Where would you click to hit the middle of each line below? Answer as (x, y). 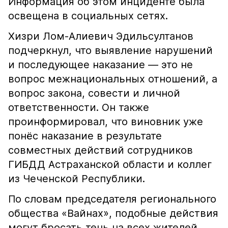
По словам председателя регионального (112, 199)
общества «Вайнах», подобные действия (113, 213)
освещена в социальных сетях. (88, 16)
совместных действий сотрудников (101, 150)
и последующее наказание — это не (101, 65)
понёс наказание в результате (85, 136)
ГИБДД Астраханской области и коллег (110, 164)
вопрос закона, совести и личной (94, 93)
